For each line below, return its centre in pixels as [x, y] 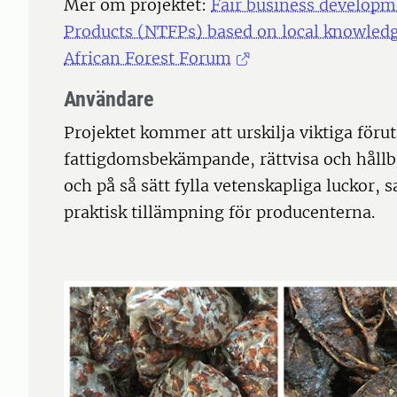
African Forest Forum [148, 58]
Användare [109, 100]
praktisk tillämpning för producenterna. [219, 213]
